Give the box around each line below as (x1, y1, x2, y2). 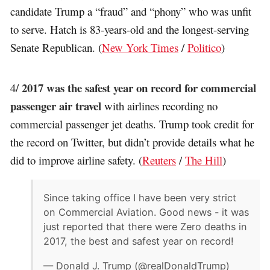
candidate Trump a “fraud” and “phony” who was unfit (10, 3, 252, 19)
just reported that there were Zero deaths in (43, 220, 248, 233)
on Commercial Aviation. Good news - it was (43, 206, 250, 218)
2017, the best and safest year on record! (43, 234, 234, 247)
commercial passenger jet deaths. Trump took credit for (10, 116, 254, 132)
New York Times (102, 39, 179, 55)
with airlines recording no (101, 98, 218, 114)
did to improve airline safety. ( (10, 152, 143, 168)
